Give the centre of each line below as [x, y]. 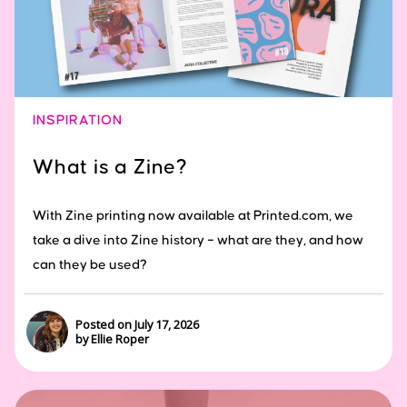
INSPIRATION [78, 120]
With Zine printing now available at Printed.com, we [193, 215]
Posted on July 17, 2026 [138, 325]
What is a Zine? [110, 167]
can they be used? [90, 264]
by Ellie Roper [113, 339]
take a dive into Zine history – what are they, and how [198, 240]
